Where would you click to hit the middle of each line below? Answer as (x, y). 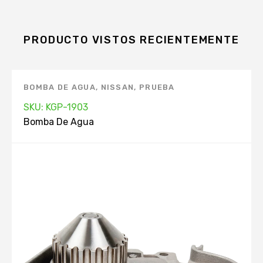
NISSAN (117, 87)
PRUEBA (157, 87)
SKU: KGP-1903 (56, 107)
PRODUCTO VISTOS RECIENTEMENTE (131, 40)
